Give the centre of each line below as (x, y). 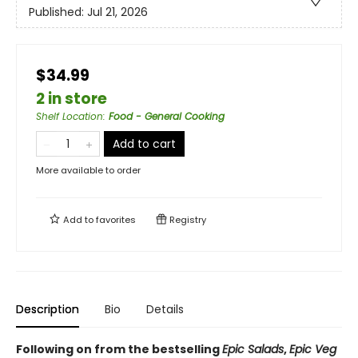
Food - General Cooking (167, 116)
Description (48, 309)
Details (165, 309)
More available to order (88, 170)
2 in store (72, 99)
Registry (187, 220)
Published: (58, 12)
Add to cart (144, 144)
